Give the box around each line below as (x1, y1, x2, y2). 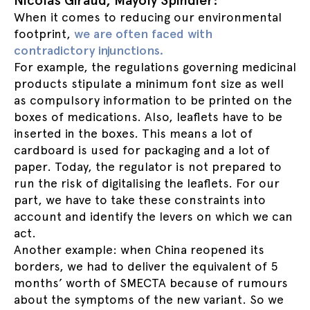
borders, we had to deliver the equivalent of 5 (14, 259, 278, 273)
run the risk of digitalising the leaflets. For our (14, 176, 280, 190)
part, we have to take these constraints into (14, 192, 266, 207)
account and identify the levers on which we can (14, 209, 293, 224)
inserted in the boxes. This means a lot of (14, 126, 253, 140)
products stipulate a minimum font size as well (14, 76, 284, 91)
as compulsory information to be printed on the (14, 93, 292, 107)
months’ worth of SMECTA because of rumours (14, 275, 288, 290)
